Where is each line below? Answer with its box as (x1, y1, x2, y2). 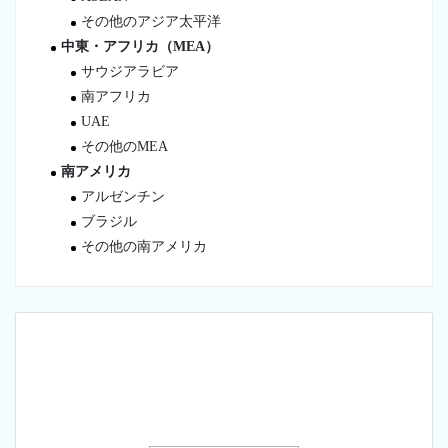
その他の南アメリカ (81, 238, 207, 254)
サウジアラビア (81, 63, 179, 79)
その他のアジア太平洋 (81, 13, 221, 29)
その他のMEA (81, 138, 168, 154)
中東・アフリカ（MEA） (61, 38, 219, 54)
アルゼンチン (81, 188, 165, 204)
